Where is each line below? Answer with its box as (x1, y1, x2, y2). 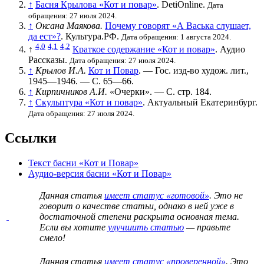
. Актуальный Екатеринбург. (143, 97, 258, 108)
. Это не (209, 190, 243, 200)
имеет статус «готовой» (104, 190, 209, 200)
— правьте (184, 222, 230, 232)
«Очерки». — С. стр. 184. (107, 87, 212, 97)
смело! (39, 232, 65, 243)
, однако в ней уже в (154, 200, 234, 211)
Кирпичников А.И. (35, 87, 107, 97)
